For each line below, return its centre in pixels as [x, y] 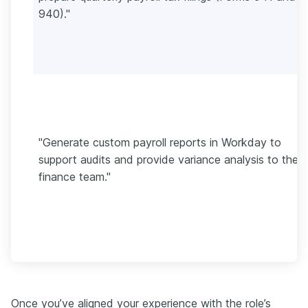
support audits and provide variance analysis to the [168, 159]
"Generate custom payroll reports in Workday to [160, 142]
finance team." [75, 176]
